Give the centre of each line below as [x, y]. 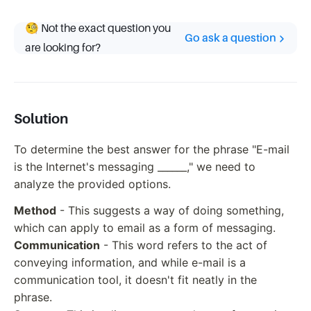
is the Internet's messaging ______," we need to [135, 167]
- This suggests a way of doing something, [170, 210]
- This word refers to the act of [184, 245]
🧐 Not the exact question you [98, 28]
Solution [41, 119]
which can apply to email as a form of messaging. [145, 227]
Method [35, 210]
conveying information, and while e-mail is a [130, 262]
